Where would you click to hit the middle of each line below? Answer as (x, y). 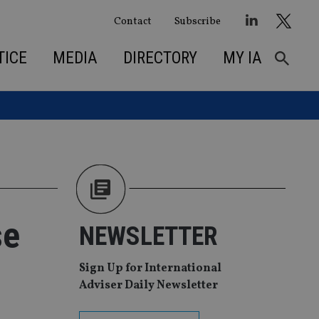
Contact (132, 21)
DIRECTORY (160, 58)
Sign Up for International (150, 269)
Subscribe (197, 21)
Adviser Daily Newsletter (148, 286)
